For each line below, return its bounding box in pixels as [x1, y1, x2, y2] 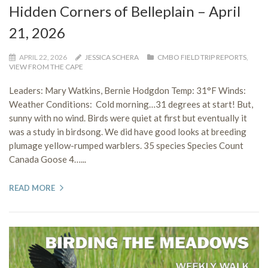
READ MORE [9, 183, 55, 193]
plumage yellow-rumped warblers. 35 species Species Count [9, 140, 243, 151]
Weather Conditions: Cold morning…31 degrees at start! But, [9, 99, 253, 109]
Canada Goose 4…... [9, 154, 86, 165]
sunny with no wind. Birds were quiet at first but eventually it [9, 112, 247, 123]
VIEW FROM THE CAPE [9, 62, 83, 71]
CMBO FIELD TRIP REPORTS [157, 53, 246, 62]
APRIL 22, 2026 [18, 53, 68, 62]
